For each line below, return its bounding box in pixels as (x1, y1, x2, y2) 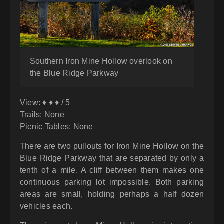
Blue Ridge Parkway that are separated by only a (20, 154, 204, 163)
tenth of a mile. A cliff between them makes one (20, 166, 204, 175)
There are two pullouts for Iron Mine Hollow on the (20, 142, 204, 151)
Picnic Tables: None (20, 122, 93, 131)
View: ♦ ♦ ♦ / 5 (20, 98, 70, 107)
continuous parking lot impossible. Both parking (20, 178, 204, 187)
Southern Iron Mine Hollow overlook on (30, 57, 172, 66)
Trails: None (20, 110, 64, 119)
